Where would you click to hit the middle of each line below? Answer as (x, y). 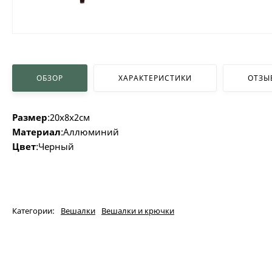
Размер (30, 117)
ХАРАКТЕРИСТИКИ (155, 78)
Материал (36, 131)
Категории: (33, 210)
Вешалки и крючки (138, 210)
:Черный (55, 146)
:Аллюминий (90, 131)
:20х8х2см (69, 117)
